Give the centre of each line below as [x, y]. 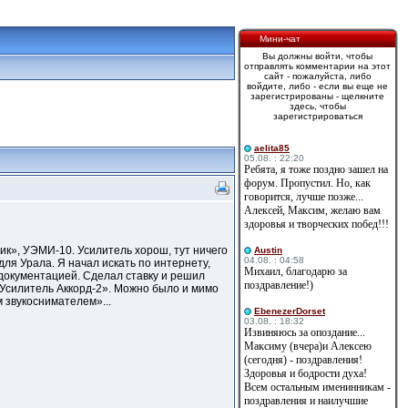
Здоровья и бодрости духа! [306, 373]
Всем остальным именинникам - [317, 387]
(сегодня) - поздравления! [303, 360]
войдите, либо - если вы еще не [317, 86]
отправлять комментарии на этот [317, 66]
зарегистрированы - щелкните [317, 96]
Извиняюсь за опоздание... [305, 332]
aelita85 [272, 148]
